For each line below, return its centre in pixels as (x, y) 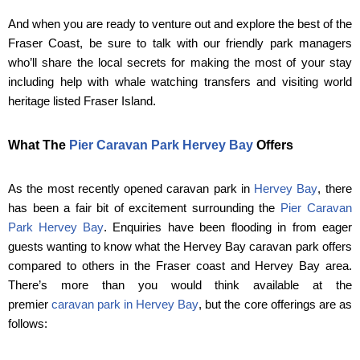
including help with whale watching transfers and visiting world (180, 82)
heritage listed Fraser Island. (82, 101)
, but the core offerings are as (275, 305)
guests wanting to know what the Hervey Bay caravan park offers (180, 247)
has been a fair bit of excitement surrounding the (144, 208)
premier (30, 305)
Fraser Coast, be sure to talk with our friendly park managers (180, 43)
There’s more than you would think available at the (180, 285)
